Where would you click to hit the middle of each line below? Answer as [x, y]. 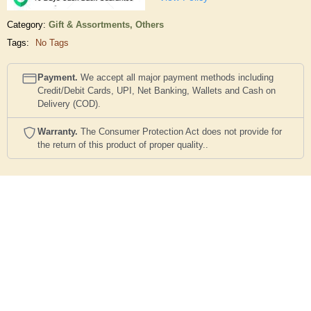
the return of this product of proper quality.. [123, 145]
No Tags [52, 43]
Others [150, 25]
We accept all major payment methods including [176, 78]
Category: [26, 25]
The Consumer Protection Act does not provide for [180, 132]
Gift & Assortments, [92, 25]
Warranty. [58, 132]
